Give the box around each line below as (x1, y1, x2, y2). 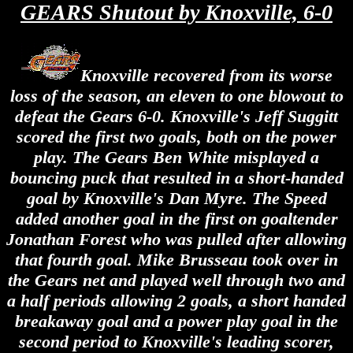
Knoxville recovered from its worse (80, 65, 333, 85)
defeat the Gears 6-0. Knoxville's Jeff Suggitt (15, 106, 338, 126)
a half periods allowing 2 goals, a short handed (7, 290, 346, 310)
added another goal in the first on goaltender (15, 208, 338, 229)
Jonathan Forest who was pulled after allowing (6, 229, 347, 249)
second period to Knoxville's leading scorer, (19, 331, 334, 351)
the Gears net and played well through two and (8, 269, 345, 290)
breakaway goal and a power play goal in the (15, 310, 338, 331)
